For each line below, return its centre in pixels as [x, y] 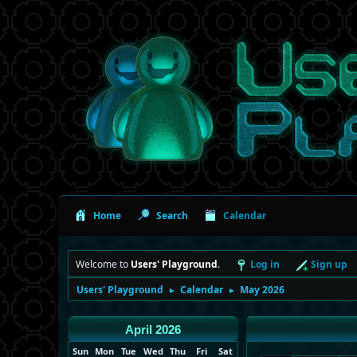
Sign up [329, 264]
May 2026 [262, 289]
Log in [265, 264]
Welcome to [103, 264]
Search [172, 215]
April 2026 [153, 330]
